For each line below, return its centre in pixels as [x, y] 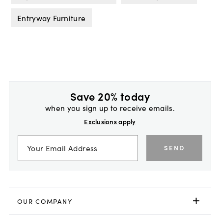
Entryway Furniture [52, 18]
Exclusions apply [110, 122]
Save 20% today [110, 96]
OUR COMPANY [45, 201]
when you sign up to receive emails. [110, 108]
